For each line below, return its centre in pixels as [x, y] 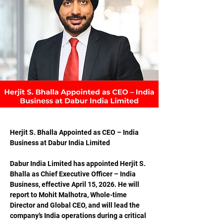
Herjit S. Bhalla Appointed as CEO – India [75, 132]
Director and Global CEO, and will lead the [76, 205]
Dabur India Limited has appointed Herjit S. [79, 164]
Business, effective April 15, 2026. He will [75, 184]
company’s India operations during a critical [79, 216]
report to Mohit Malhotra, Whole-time [69, 195]
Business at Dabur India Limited [60, 143]
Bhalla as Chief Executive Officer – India [74, 174]
